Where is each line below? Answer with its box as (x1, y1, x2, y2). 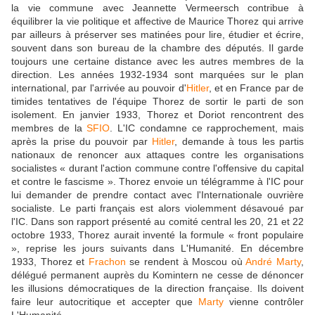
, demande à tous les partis (174, 136, 304, 148)
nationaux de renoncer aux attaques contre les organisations (11, 149, 304, 161)
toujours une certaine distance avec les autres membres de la (11, 56, 304, 67)
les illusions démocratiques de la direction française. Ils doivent (11, 283, 304, 295)
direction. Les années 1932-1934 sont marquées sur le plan (11, 69, 304, 81)
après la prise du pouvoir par (11, 136, 153, 148)
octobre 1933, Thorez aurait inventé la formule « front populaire (11, 229, 304, 241)
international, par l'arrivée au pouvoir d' (11, 82, 186, 94)
